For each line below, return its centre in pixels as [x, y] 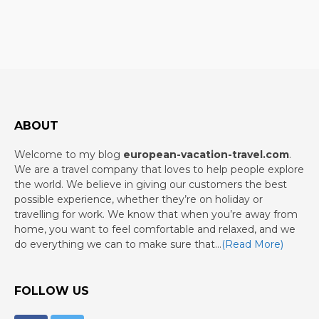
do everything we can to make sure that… [118, 245]
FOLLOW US [52, 291]
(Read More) [252, 245]
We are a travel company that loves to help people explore [159, 170]
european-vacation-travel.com [206, 155]
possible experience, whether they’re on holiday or [138, 200]
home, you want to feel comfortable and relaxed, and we [155, 230]
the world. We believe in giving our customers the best [151, 185]
